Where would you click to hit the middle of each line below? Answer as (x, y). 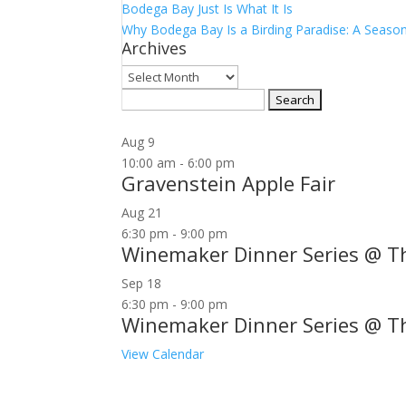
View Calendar (163, 354)
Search (141, 98)
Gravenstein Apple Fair (229, 183)
